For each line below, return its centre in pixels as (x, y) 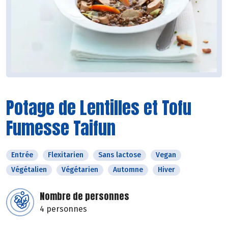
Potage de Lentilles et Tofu (99, 108)
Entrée (22, 155)
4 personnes (63, 209)
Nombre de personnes (84, 196)
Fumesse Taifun (61, 128)
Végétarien (80, 170)
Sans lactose (120, 155)
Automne (128, 170)
